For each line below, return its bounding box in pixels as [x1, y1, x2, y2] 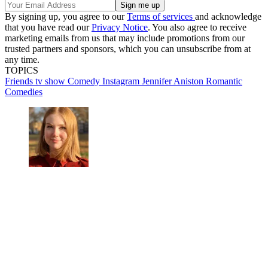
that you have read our [5, 22, 92, 32]
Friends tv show [5, 76, 68, 86]
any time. [5, 54, 39, 65]
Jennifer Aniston [142, 76, 206, 86]
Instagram [102, 76, 142, 86]
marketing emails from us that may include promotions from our [5, 33, 245, 43]
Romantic [206, 76, 242, 86]
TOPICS [5, 65, 38, 75]
